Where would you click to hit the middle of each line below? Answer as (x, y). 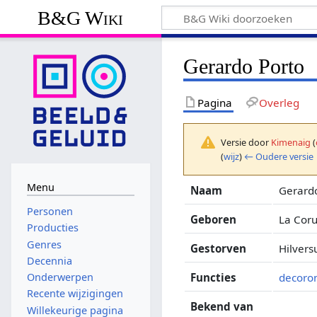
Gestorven (219, 248)
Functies (214, 277)
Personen (50, 212)
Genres (44, 244)
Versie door (246, 142)
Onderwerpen (60, 277)
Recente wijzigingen (75, 294)
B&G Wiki (81, 18)
